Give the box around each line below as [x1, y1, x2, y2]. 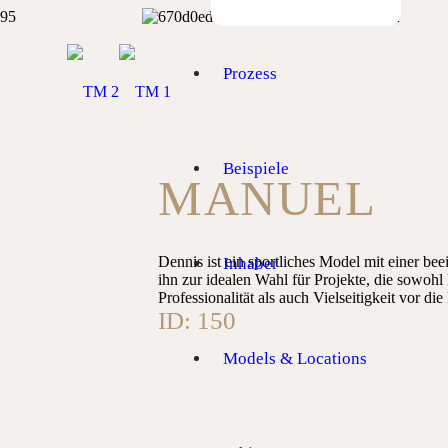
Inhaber [223, 254, 279, 273]
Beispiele [223, 159, 290, 178]
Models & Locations [223, 349, 368, 368]
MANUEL [158, 170, 377, 226]
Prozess [223, 64, 278, 83]
